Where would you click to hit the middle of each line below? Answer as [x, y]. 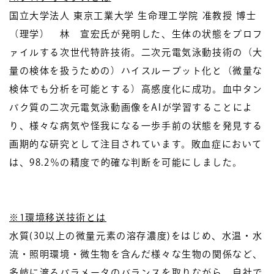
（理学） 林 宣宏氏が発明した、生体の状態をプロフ [136, 34]
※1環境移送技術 [48, 217]
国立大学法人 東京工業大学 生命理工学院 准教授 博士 [133, 16]
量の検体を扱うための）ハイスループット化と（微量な [136, 71]
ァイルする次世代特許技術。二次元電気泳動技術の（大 [136, 52]
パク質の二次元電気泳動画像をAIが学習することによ [131, 107]
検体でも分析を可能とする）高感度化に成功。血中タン [136, 89]
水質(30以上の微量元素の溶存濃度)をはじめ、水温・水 [136, 236]
